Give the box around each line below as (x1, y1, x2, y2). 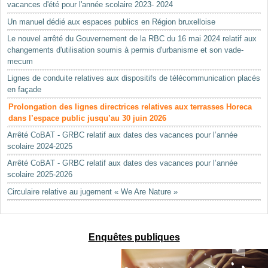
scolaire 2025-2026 (7, 170, 73, 179)
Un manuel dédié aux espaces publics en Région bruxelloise (7, 17, 216, 26)
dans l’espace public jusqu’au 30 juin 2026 (8, 113, 167, 123)
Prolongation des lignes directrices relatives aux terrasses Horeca (8, 102, 252, 111)
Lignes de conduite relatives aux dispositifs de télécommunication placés (7, 74, 261, 83)
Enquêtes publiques (88, 232, 180, 242)
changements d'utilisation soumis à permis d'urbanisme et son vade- (7, 45, 244, 55)
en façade (7, 85, 42, 95)
